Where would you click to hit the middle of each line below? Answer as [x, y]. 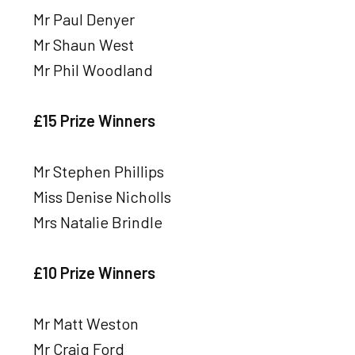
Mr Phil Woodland [93, 70]
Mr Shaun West [84, 44]
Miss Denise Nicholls [102, 197]
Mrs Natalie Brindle [98, 222]
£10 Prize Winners [94, 273]
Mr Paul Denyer [84, 19]
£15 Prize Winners [94, 120]
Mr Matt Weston [86, 323]
